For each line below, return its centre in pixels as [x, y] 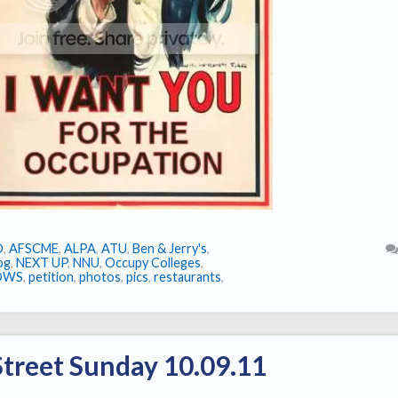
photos [100, 277]
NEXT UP [42, 263]
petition [51, 277]
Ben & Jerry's [170, 249]
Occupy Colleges [153, 263]
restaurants [187, 277]
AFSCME [34, 249]
